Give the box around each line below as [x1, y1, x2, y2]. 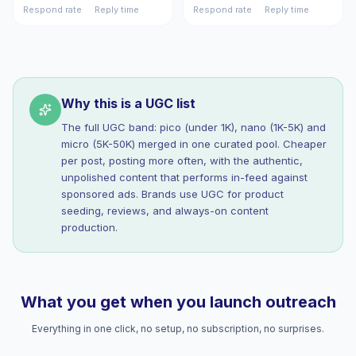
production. [61, 221, 118, 234]
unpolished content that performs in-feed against [61, 171, 308, 184]
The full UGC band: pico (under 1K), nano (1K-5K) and [61, 121, 326, 133]
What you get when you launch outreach [20, 292, 336, 311]
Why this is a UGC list [61, 95, 195, 111]
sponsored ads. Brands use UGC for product [61, 188, 284, 200]
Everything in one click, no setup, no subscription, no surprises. [32, 323, 324, 335]
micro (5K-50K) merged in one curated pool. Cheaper [61, 137, 327, 150]
